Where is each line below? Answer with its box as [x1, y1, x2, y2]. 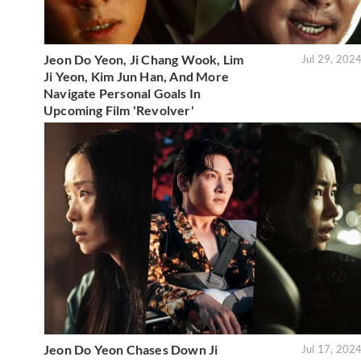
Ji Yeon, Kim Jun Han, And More [44, 68, 229, 84]
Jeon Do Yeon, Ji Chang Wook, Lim [44, 51, 244, 67]
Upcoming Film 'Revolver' [44, 102, 194, 118]
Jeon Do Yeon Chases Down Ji [44, 341, 218, 357]
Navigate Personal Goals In [44, 85, 201, 101]
